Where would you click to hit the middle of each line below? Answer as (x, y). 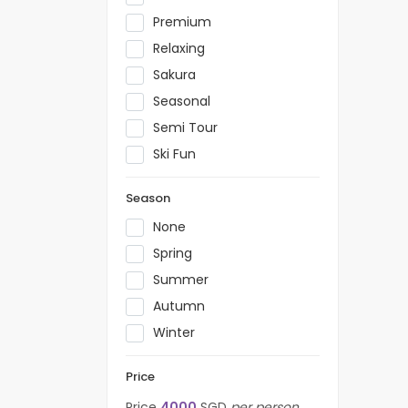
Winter (174, 332)
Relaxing (179, 48)
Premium (182, 22)
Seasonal (182, 101)
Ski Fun (174, 154)
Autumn (179, 306)
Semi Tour (185, 127)
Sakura (174, 75)
